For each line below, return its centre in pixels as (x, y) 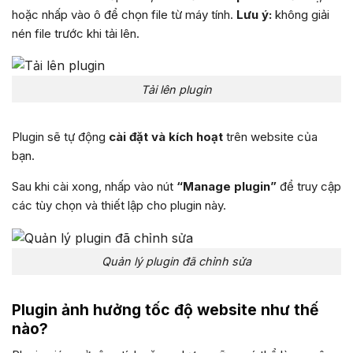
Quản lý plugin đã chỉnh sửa (176, 262)
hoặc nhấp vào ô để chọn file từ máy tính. (124, 14)
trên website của (270, 137)
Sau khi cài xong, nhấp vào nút (94, 187)
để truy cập (309, 187)
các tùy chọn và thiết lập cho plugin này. (119, 206)
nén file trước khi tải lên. (76, 33)
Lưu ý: (254, 14)
